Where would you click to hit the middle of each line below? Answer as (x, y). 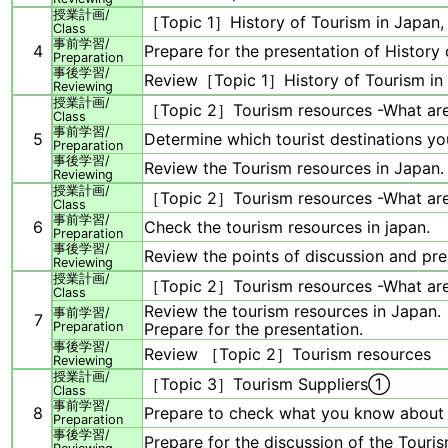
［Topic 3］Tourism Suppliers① (267, 384)
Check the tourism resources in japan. (287, 227)
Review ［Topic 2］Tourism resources (287, 354)
